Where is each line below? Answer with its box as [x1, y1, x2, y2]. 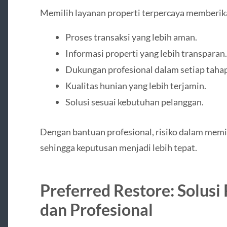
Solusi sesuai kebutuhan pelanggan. [65, 96, 204, 107]
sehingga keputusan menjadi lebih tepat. [40, 141, 197, 153]
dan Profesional [40, 199, 153, 219]
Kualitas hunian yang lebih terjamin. [65, 80, 206, 91]
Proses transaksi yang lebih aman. [65, 31, 197, 43]
